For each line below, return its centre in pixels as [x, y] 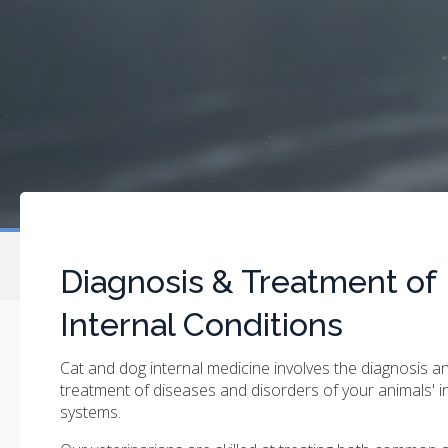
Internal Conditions [201, 324]
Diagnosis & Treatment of [248, 281]
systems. [92, 411]
